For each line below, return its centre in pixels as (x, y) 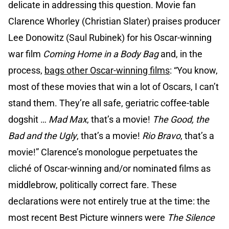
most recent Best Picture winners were (88, 218)
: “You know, (194, 71)
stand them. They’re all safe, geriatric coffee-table (109, 103)
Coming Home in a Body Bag (101, 54)
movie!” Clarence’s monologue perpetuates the (103, 152)
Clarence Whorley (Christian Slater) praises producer (114, 21)
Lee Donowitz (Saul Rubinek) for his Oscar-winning (110, 38)
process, (26, 71)
